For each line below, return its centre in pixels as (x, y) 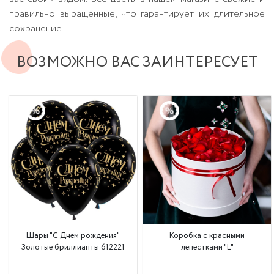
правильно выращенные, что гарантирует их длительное (137, 13)
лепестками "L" (207, 247)
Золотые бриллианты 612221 (73, 247)
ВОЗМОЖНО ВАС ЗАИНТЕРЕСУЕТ (137, 62)
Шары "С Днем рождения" (73, 235)
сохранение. (36, 28)
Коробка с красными (207, 235)
